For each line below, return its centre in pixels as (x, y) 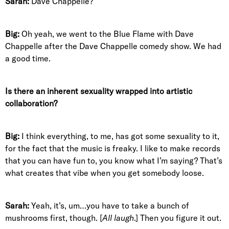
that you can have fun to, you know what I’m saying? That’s (114, 161)
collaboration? (31, 103)
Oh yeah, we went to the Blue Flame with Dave (107, 34)
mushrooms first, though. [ (54, 218)
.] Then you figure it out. (178, 218)
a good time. (28, 58)
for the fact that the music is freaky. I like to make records (113, 148)
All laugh (118, 218)
